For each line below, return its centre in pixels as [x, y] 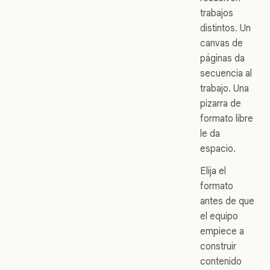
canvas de [221, 43]
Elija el [213, 171]
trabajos [217, 13]
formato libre [227, 118]
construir [218, 246]
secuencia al [226, 73]
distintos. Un [225, 28]
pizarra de [221, 103]
